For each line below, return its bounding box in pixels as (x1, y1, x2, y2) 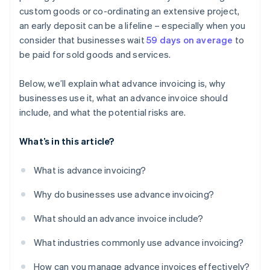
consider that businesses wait (19, 34, 146, 46)
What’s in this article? (19, 135, 115, 148)
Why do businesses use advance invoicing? (34, 188, 214, 201)
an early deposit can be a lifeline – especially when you (19, 19, 246, 32)
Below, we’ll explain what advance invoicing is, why (19, 77, 226, 90)
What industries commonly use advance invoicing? (34, 236, 244, 249)
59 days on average (146, 34, 233, 46)
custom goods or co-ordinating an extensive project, (19, 5, 240, 17)
